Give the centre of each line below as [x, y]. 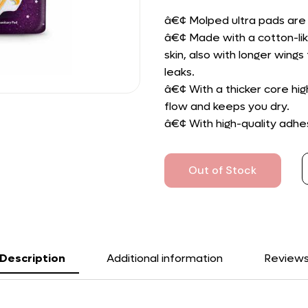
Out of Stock [223, 170]
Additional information [164, 258]
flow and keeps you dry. [227, 106]
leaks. [179, 72]
